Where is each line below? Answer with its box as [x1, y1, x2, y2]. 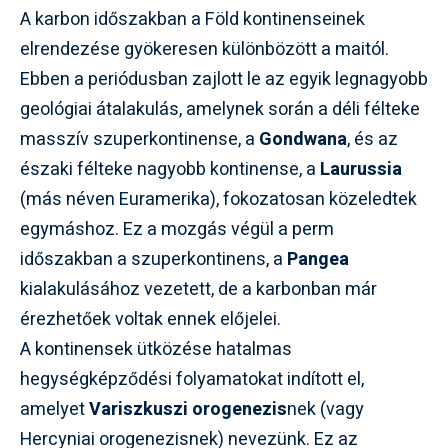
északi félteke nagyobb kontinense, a [20, 156, 320, 183]
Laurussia [320, 156, 402, 183]
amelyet [20, 396, 89, 423]
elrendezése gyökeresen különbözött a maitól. [20, 36, 389, 63]
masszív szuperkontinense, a [20, 126, 259, 153]
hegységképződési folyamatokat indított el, [20, 366, 364, 393]
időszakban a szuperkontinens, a [20, 246, 287, 273]
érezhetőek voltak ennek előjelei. [20, 306, 281, 333]
